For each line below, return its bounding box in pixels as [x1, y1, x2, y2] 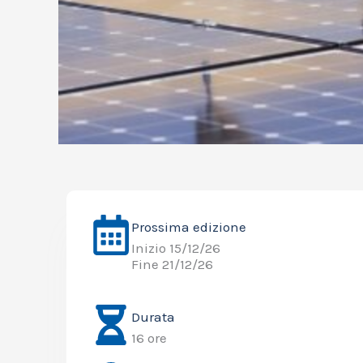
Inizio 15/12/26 [131, 239, 220, 256]
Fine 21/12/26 [131, 255, 213, 272]
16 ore [131, 329, 167, 346]
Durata [131, 308, 175, 325]
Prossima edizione [131, 218, 246, 235]
